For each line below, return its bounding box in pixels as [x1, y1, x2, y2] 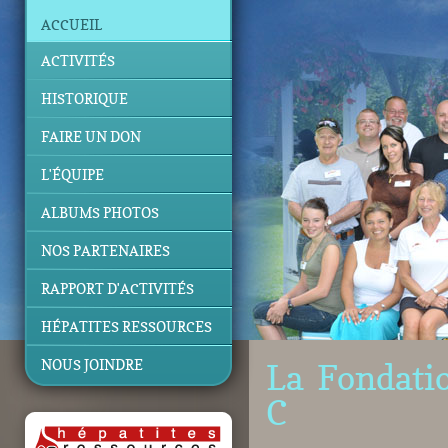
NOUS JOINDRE [41, 356, 143, 373]
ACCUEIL [41, 16, 102, 33]
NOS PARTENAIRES [41, 242, 170, 259]
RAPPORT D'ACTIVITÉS [41, 280, 194, 297]
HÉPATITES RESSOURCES [41, 318, 212, 335]
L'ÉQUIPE [41, 166, 104, 183]
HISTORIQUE [41, 90, 128, 107]
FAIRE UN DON [41, 128, 141, 145]
